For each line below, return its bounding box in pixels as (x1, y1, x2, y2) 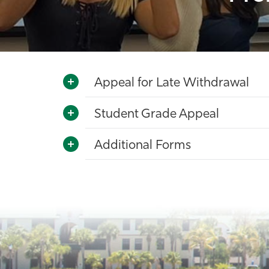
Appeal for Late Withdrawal (94, 76, 249, 89)
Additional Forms (94, 139, 191, 152)
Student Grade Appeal (94, 107, 219, 121)
